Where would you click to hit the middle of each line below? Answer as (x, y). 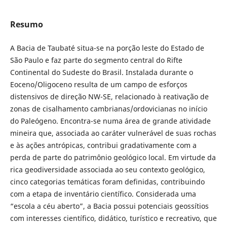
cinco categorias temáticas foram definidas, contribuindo (107, 182)
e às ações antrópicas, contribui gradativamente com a (103, 145)
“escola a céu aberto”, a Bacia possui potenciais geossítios (109, 206)
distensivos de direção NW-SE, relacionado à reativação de (109, 97)
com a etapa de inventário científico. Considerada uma (103, 194)
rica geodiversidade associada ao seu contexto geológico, (107, 169)
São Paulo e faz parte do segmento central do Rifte (96, 60)
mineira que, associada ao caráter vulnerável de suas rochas (113, 133)
